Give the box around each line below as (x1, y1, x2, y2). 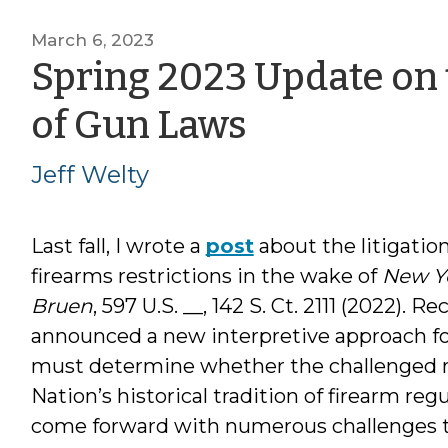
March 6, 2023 (30, 29, 154, 50)
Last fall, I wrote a (30, 233, 206, 258)
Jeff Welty (30, 159, 149, 189)
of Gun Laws (30, 101, 247, 148)
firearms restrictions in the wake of (30, 263, 382, 288)
